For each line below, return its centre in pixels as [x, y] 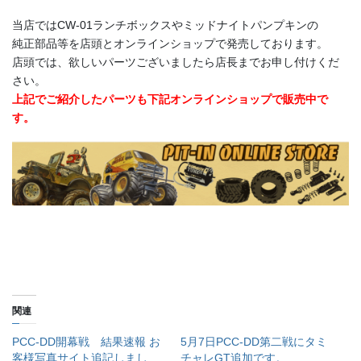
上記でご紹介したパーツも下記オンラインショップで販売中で [170, 99]
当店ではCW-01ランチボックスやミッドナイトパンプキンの [165, 25]
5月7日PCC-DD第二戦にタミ [254, 341]
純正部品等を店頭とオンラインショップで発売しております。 [170, 43]
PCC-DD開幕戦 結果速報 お [86, 341]
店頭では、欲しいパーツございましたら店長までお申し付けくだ [176, 62]
